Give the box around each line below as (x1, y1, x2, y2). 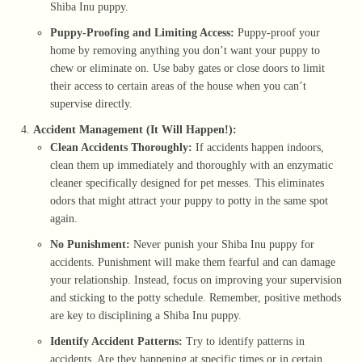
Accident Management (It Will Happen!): (33, 124, 237, 137)
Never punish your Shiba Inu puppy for (130, 238, 314, 251)
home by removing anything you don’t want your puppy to (50, 44, 320, 57)
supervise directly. (50, 98, 133, 111)
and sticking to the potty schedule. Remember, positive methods (50, 292, 341, 305)
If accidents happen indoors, (192, 141, 324, 154)
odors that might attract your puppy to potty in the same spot (50, 195, 328, 208)
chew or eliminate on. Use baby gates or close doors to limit (50, 62, 325, 75)
